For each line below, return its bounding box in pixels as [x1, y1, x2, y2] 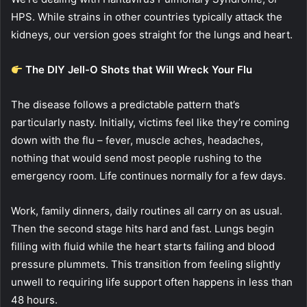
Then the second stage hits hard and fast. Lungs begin [11, 222, 274, 236]
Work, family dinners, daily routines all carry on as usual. [11, 204, 282, 218]
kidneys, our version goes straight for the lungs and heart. [11, 28, 293, 42]
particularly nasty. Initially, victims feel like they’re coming [11, 116, 289, 130]
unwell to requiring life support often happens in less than [11, 275, 293, 289]
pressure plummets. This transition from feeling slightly [11, 258, 280, 271]
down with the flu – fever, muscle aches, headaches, [11, 134, 263, 147]
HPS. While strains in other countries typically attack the [11, 10, 282, 24]
